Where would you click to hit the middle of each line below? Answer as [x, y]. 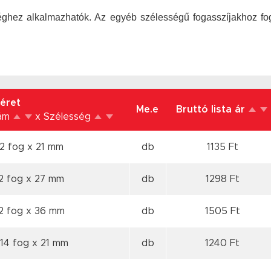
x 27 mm [45, 179]
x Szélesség [64, 117]
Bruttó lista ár [212, 109]
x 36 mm [45, 211]
